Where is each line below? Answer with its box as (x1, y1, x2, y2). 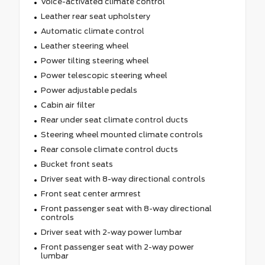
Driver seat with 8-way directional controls (40, 174, 205, 183)
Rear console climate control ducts (40, 144, 178, 154)
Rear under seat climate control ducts (40, 115, 188, 124)
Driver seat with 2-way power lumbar (40, 227, 182, 237)
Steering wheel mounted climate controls (40, 130, 203, 139)
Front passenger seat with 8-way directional (40, 203, 212, 213)
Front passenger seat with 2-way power (40, 242, 194, 251)
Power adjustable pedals (40, 85, 137, 95)
